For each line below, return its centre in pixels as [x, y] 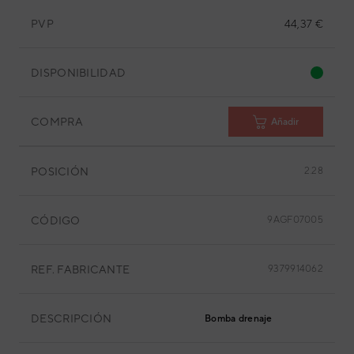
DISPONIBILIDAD [79, 72]
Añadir [285, 121]
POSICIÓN [60, 171]
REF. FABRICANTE [81, 269]
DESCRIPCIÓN [72, 318]
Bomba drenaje [239, 318]
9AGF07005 [295, 220]
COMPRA [57, 121]
